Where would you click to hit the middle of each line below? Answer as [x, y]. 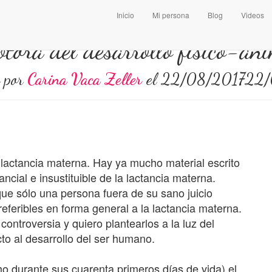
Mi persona [171, 15]
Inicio [125, 15]
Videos [253, 15]
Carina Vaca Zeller [85, 79]
